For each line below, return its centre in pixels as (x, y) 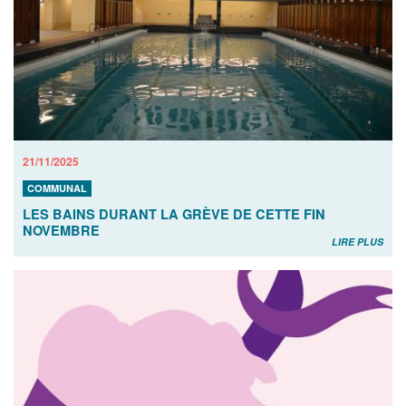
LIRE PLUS (358, 241)
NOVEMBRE (61, 230)
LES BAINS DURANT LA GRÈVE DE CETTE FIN (174, 213)
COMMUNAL (57, 188)
